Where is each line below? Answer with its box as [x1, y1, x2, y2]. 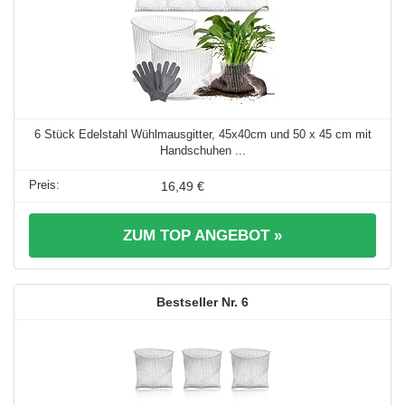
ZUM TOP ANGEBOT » [123, 226, 282, 244]
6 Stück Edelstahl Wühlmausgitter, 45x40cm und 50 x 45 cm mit [33, 127, 372, 141]
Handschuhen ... [159, 143, 246, 157]
